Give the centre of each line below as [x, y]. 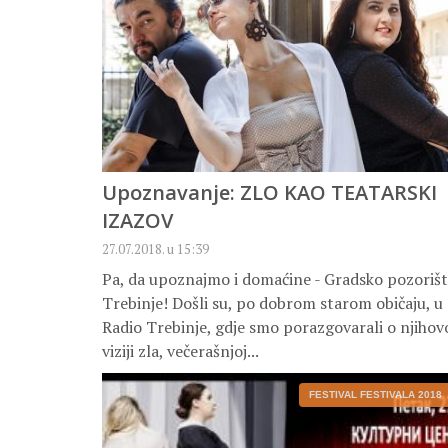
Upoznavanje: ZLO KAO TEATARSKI [269, 193]
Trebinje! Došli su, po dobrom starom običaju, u [272, 303]
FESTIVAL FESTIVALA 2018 [375, 395]
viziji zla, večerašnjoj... [180, 351]
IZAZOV [137, 221]
